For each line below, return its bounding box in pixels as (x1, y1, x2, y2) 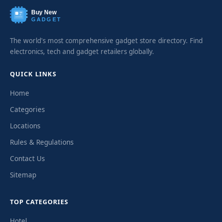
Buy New (31, 9, 57, 15)
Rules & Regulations (10, 137, 74, 147)
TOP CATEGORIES (10, 197, 68, 206)
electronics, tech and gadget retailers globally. (10, 47, 154, 56)
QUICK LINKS (10, 69, 56, 78)
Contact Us (10, 153, 45, 163)
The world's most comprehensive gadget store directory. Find (10, 36, 203, 45)
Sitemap (10, 169, 36, 179)
